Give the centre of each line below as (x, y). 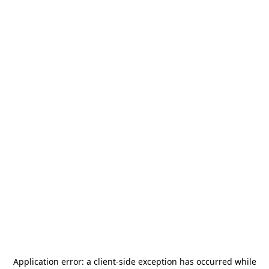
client (104, 261)
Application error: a (53, 261)
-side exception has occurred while (186, 261)
